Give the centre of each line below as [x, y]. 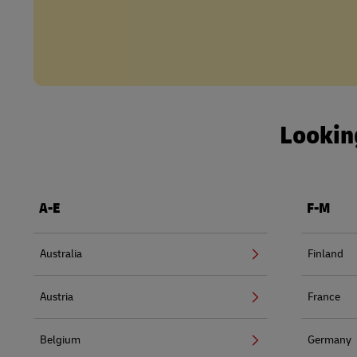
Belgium [60, 339]
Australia [61, 253]
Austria [57, 296]
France [324, 296]
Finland [326, 253]
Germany [330, 339]
